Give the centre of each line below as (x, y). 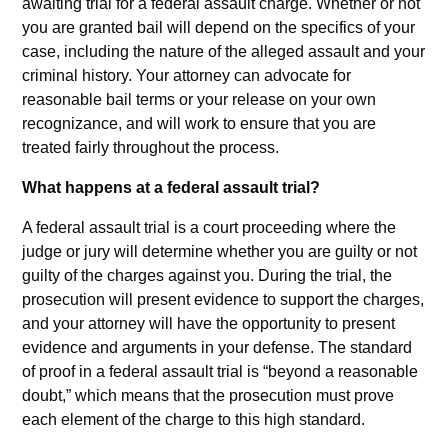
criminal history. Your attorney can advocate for (187, 76)
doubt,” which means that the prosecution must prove (208, 396)
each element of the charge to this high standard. (194, 420)
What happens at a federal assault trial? (171, 188)
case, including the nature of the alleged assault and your (224, 52)
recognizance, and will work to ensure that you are (199, 124)
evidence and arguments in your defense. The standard (217, 348)
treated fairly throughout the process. (151, 148)
